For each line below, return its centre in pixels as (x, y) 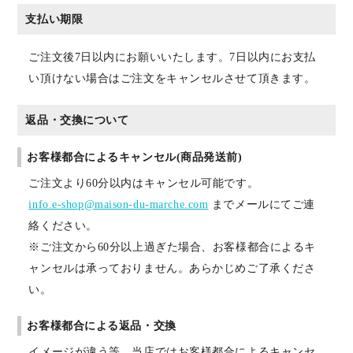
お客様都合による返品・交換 (102, 325)
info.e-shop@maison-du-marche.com (119, 204)
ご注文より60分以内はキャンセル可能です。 (144, 183)
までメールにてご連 (262, 204)
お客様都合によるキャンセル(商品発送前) (135, 157)
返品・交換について (77, 120)
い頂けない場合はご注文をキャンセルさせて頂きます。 (172, 78)
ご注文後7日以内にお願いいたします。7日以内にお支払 (172, 57)
